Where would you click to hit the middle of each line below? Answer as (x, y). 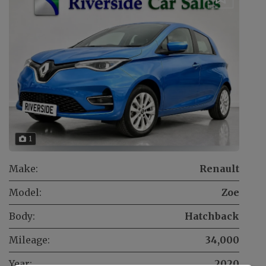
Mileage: (29, 240)
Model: (25, 193)
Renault (219, 169)
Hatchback (212, 216)
